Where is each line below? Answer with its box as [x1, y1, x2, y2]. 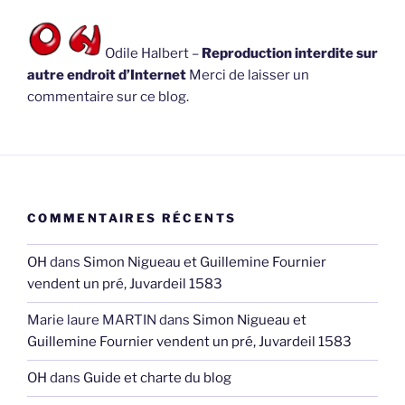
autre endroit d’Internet [27, 66, 189, 83]
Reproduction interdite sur [202, 44, 378, 61]
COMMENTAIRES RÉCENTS [27, 211, 237, 226]
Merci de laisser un [189, 66, 309, 83]
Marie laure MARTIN [27, 312, 156, 329]
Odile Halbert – [102, 44, 202, 61]
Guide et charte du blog [83, 370, 231, 387]
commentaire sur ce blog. [27, 88, 189, 105]
